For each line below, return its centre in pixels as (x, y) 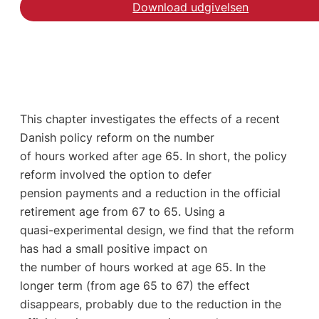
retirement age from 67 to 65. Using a (122, 212)
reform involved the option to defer (115, 175)
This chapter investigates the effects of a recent (150, 119)
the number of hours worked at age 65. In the (142, 267)
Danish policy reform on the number (117, 138)
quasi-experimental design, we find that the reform (157, 230)
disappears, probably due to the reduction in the (150, 304)
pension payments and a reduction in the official (150, 193)
